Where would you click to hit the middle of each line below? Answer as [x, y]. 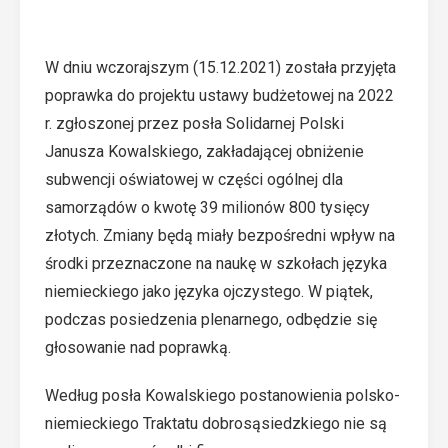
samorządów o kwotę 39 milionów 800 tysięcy [207, 207]
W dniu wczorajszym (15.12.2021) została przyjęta [220, 67]
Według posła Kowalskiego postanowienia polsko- [222, 395]
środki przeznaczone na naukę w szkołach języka [216, 263]
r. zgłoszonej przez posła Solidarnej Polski [194, 123]
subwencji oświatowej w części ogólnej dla [194, 179]
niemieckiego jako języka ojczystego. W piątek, [209, 291]
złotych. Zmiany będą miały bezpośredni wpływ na [220, 235]
